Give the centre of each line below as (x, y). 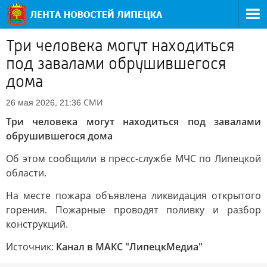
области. (26, 173)
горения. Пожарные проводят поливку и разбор (133, 210)
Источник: (31, 247)
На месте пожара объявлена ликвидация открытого (133, 195)
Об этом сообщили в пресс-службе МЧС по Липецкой (133, 159)
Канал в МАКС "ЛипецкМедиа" (129, 247)
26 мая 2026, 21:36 (44, 103)
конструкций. (37, 224)
